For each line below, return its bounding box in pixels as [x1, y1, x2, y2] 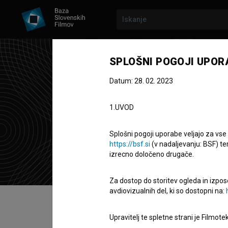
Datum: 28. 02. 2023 [109, 77, 173, 85]
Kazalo [68, 192, 93, 201]
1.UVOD [109, 103, 134, 111]
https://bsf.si [109, 140, 150, 148]
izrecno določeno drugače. [109, 150, 194, 158]
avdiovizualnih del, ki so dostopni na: [109, 187, 226, 195]
